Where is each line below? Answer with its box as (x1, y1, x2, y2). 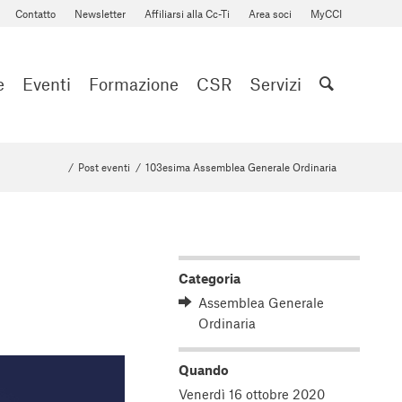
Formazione (89, 74, 179, 94)
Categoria (179, 270, 240, 286)
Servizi (249, 74, 301, 94)
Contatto (15, 7, 56, 20)
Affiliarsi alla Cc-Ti (144, 7, 230, 20)
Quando (179, 362, 229, 378)
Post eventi (78, 161, 130, 173)
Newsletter (74, 7, 126, 20)
